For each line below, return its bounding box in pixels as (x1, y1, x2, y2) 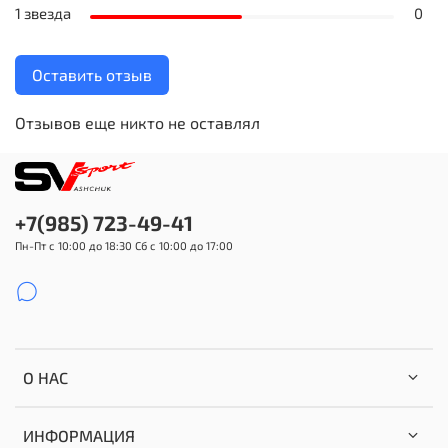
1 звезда (15, 4, 71, 23)
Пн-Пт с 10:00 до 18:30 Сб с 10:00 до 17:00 (15, 239, 233, 253)
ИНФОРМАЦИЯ (23, 426, 135, 446)
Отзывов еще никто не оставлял (15, 113, 260, 133)
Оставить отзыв (32, 65, 152, 85)
